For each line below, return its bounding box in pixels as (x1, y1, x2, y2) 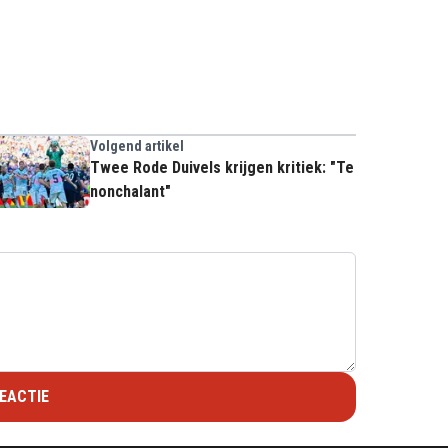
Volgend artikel (90, 137, 184, 154)
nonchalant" (90, 181, 171, 201)
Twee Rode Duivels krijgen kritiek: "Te (90, 157, 354, 177)
